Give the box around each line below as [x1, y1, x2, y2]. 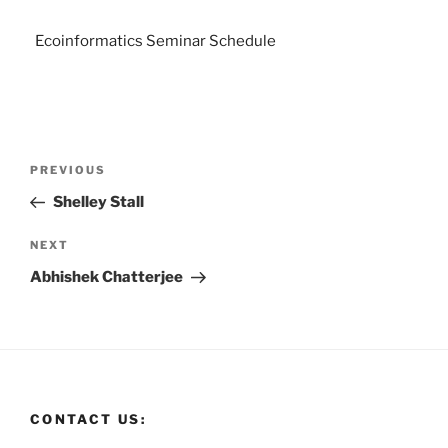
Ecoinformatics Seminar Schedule [35, 32, 276, 51]
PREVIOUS [30, 162, 106, 177]
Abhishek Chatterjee [30, 268, 183, 287]
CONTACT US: [30, 411, 146, 428]
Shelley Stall [52, 192, 144, 211]
